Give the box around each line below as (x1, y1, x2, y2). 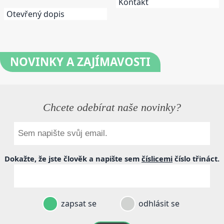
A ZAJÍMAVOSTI (63, 54, 150, 70)
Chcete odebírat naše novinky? (43, 101, 181, 114)
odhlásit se (136, 198, 179, 209)
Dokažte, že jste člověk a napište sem (4, 153, 141, 164)
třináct (192, 153, 217, 164)
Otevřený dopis (6, 8, 64, 20)
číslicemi (141, 153, 172, 164)
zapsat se (58, 198, 96, 209)
